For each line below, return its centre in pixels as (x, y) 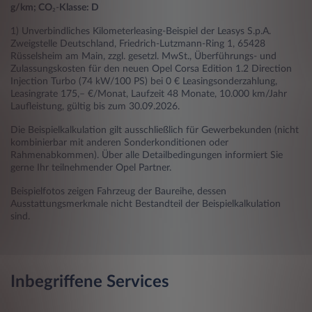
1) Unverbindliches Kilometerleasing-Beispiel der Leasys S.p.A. (141, 32)
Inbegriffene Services (90, 282)
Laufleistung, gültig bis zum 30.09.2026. (95, 107)
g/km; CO (31, 8)
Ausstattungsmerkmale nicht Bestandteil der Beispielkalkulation (146, 204)
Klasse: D (79, 8)
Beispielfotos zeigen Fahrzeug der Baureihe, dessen (118, 192)
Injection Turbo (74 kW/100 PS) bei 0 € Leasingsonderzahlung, (144, 82)
